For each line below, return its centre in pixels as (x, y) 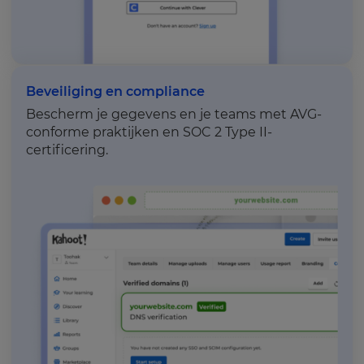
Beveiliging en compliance (115, 92)
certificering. (67, 150)
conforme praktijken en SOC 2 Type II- (149, 132)
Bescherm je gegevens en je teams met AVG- (174, 115)
